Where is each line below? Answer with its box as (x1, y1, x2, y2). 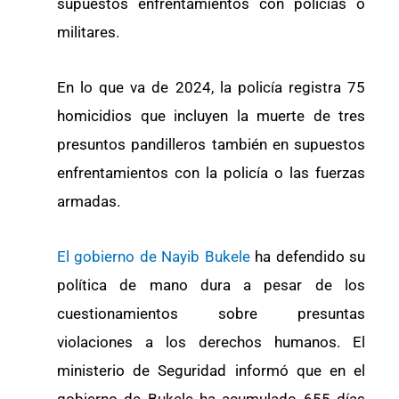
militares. (57, 23, 119, 42)
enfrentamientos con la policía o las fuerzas (57, 163, 365, 182)
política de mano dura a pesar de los (57, 275, 365, 294)
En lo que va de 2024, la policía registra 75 (57, 77, 365, 96)
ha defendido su (255, 247, 366, 265)
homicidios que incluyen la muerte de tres (57, 106, 365, 125)
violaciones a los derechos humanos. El (57, 332, 365, 351)
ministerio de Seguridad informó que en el (57, 361, 365, 379)
